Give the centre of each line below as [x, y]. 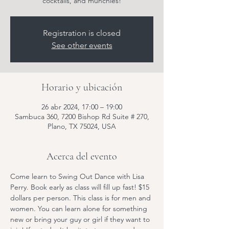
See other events [82, 45]
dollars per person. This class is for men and [82, 198]
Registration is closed [82, 33]
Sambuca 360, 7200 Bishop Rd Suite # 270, [82, 117]
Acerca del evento [82, 156]
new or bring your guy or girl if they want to [81, 219]
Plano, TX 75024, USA [82, 126]
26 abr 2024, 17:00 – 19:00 [82, 107]
